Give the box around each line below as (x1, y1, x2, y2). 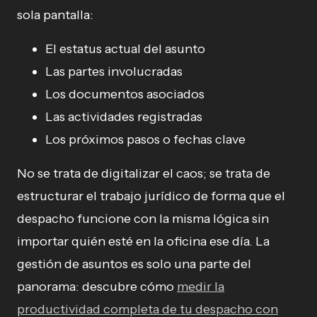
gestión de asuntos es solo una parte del (17, 255, 251, 272)
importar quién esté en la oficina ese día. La (17, 233, 270, 249)
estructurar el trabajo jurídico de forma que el (17, 188, 285, 204)
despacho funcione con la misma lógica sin (17, 210, 269, 226)
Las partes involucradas (45, 63, 183, 79)
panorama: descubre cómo (17, 278, 177, 294)
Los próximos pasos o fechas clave (45, 131, 246, 147)
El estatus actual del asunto (45, 40, 205, 57)
